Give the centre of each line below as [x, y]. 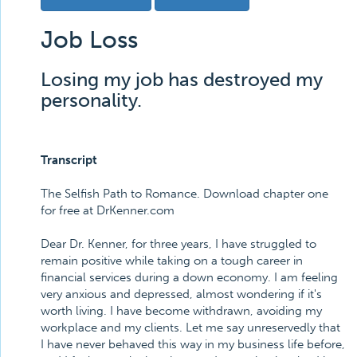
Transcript [69, 160]
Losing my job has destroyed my [182, 79]
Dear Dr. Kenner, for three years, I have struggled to [178, 244]
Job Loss [89, 40]
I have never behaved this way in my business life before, [193, 344]
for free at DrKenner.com [108, 210]
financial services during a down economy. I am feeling [189, 277]
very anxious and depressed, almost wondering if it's [181, 294]
